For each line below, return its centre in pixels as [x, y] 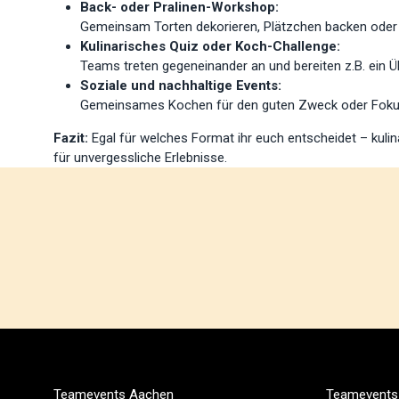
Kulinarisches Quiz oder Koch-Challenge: [210, 46]
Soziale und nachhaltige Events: [181, 85]
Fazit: [71, 138]
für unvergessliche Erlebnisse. [140, 158]
